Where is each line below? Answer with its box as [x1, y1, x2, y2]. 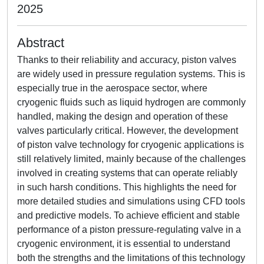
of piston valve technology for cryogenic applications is [17, 140, 244, 150]
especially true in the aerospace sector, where [17, 83, 207, 93]
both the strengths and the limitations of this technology [17, 253, 245, 263]
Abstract [17, 35, 64, 50]
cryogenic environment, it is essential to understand [17, 239, 230, 249]
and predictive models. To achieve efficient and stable [17, 210, 240, 220]
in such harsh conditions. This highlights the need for [17, 182, 236, 192]
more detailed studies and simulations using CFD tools [17, 196, 245, 206]
